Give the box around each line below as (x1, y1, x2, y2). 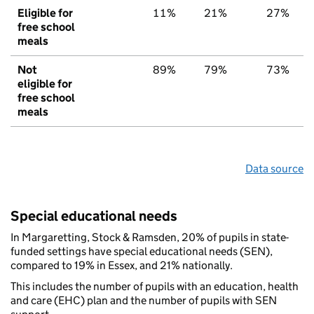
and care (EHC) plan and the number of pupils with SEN (11, 294, 277, 308)
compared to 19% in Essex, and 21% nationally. (11, 259, 233, 273)
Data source (245, 162, 303, 176)
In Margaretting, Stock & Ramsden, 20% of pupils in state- (11, 231, 289, 245)
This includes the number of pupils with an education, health (11, 280, 299, 294)
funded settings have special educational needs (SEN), (11, 245, 273, 259)
